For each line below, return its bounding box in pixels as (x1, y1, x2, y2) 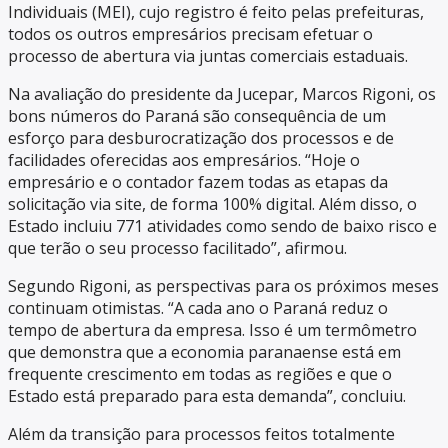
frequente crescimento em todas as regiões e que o (8, 363, 392, 386)
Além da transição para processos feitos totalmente (8, 423, 395, 446)
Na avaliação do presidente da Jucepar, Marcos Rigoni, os (8, 83, 436, 106)
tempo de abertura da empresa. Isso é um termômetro (8, 319, 417, 342)
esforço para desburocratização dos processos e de (8, 127, 394, 150)
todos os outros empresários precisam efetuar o (8, 23, 373, 46)
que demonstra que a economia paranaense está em (8, 341, 401, 364)
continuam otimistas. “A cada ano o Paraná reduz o (8, 297, 388, 320)
